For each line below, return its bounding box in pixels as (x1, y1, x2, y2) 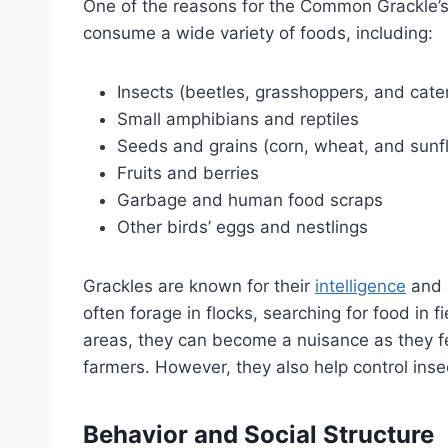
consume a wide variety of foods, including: (83, 23, 433, 44)
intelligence (315, 276, 406, 297)
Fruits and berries (117, 163, 259, 184)
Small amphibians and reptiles (117, 109, 359, 130)
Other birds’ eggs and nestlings (117, 217, 368, 238)
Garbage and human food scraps (117, 190, 383, 211)
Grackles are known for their (83, 276, 315, 297)
